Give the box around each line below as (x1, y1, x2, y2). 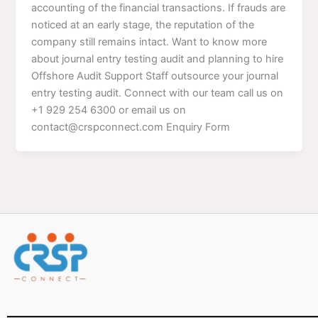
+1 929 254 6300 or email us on (31, 103, 187, 116)
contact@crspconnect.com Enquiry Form (31, 120, 231, 133)
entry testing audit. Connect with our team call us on (31, 86, 284, 99)
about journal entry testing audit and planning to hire (31, 52, 284, 65)
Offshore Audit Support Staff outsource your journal (31, 69, 279, 82)
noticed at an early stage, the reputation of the (31, 18, 255, 31)
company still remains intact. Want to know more (31, 35, 268, 48)
